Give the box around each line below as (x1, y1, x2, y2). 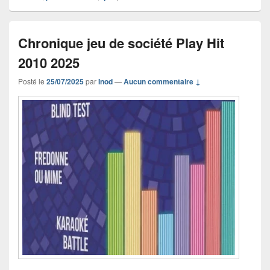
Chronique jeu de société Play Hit (18, 33, 224, 53)
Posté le (18, 76, 46, 87)
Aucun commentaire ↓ (124, 76, 201, 87)
